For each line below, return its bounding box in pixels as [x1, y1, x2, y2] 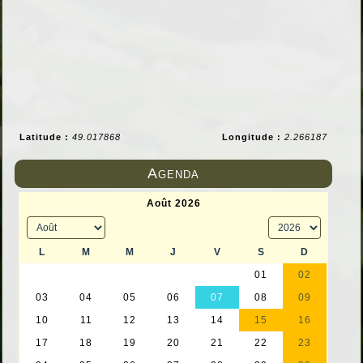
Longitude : [222, 132, 284, 143]
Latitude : [19, 132, 72, 143]
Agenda [147, 165, 199, 182]
